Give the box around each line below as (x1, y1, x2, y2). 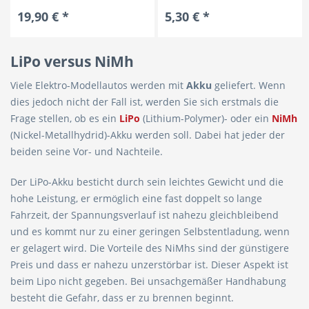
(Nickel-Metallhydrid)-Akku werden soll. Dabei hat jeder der (10, 128, 285, 141)
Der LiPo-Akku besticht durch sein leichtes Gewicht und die (10, 175, 283, 188)
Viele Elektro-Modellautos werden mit (10, 79, 186, 92)
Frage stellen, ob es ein (10, 112, 119, 125)
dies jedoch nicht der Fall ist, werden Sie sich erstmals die (10, 95, 279, 108)
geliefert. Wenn (212, 79, 286, 92)
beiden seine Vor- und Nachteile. (10, 145, 163, 158)
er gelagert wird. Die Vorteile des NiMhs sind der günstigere (10, 241, 289, 255)
